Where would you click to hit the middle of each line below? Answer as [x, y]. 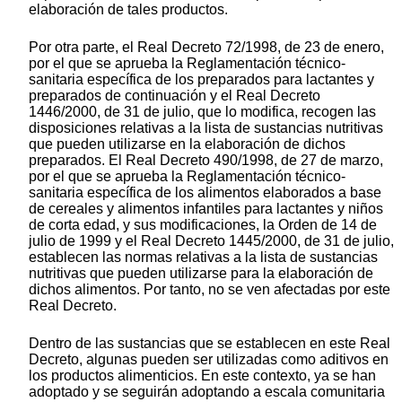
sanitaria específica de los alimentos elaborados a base [205, 193]
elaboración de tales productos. [128, 10]
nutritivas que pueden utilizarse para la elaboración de [201, 274]
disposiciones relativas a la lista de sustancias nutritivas [206, 128]
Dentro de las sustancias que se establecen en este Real [210, 344]
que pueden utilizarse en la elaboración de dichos [187, 144]
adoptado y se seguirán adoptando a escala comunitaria [207, 392]
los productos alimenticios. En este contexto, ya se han [202, 376]
